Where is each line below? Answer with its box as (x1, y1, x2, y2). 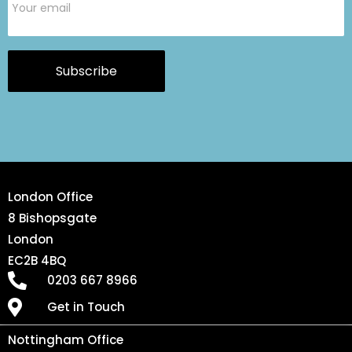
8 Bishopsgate (8, 209, 97, 226)
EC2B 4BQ (8, 251, 69, 269)
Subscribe (56, 61, 117, 80)
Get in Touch (47, 299, 125, 316)
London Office (8, 188, 93, 205)
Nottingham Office (8, 331, 123, 348)
